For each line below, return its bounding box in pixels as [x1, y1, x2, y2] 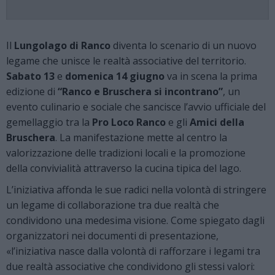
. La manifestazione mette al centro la [55, 130, 227, 144]
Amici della [190, 115, 244, 129]
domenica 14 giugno [65, 69, 165, 83]
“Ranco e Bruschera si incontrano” [58, 84, 223, 98]
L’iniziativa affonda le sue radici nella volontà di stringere [6, 182, 266, 196]
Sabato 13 [6, 69, 55, 83]
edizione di [6, 84, 58, 98]
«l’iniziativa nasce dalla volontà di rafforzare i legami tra [6, 244, 260, 258]
